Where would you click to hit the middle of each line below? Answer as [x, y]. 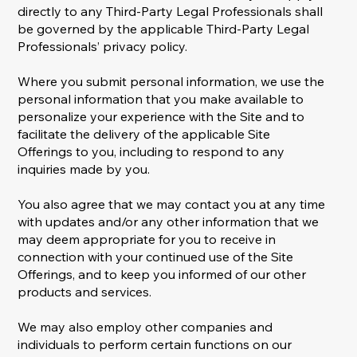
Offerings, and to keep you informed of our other [162, 275]
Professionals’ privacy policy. [103, 47]
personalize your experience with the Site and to [161, 117]
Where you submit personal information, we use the [171, 82]
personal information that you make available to [161, 99]
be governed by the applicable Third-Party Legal [164, 29]
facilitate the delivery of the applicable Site [144, 134]
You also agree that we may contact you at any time [172, 204]
